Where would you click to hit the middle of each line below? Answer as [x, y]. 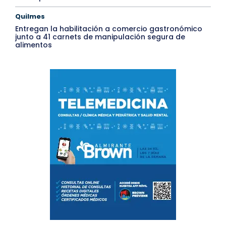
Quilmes [30, 17]
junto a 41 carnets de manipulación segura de [100, 37]
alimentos [34, 45]
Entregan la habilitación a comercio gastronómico [109, 29]
